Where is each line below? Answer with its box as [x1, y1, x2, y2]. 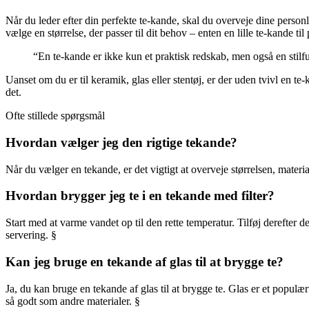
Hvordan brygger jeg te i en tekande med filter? [6, 188, 275, 203]
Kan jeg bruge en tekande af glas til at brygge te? [6, 254, 283, 269]
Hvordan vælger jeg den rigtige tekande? [6, 134, 237, 150]
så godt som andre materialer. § [6, 295, 140, 307]
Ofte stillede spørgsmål [6, 110, 105, 122]
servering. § [6, 229, 57, 241]
